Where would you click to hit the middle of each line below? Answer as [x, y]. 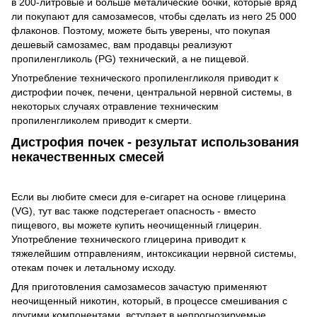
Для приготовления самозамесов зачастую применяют [139, 287]
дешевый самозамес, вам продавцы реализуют [122, 44]
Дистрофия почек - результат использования [155, 143]
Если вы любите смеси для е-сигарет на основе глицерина [149, 197]
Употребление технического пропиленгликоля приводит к [145, 77]
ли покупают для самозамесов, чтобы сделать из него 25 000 [154, 16]
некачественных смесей [88, 157]
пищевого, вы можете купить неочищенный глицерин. [137, 225]
